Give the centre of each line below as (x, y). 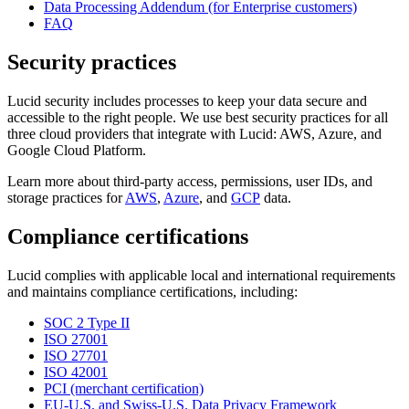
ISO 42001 (76, 372)
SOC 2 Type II (87, 322)
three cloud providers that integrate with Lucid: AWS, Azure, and (194, 134)
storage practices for (66, 198)
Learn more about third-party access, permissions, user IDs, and (190, 181)
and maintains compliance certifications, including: (152, 291)
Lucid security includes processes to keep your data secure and (187, 101)
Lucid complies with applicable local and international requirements (201, 275)
